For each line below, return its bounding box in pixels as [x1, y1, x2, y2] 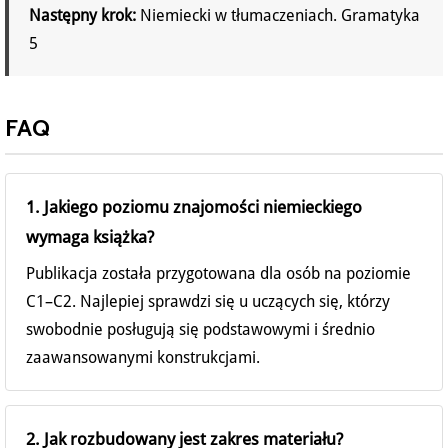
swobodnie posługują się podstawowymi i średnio [26, 320, 375, 340]
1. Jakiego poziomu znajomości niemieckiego [26, 197, 362, 218]
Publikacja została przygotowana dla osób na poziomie [26, 264, 411, 284]
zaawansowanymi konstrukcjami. [26, 348, 260, 368]
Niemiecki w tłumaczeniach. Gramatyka [140, 6, 420, 26]
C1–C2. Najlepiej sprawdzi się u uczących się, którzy [26, 292, 390, 312]
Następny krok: [29, 6, 136, 26]
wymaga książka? [26, 227, 154, 248]
